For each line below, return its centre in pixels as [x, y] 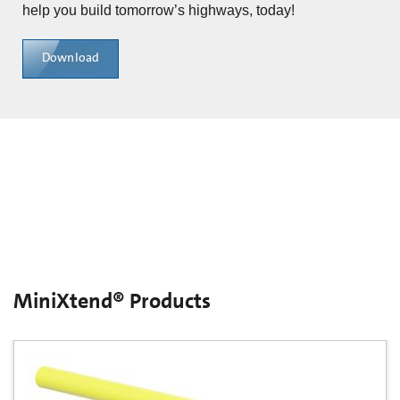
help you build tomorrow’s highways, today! [158, 10]
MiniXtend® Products [112, 300]
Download [71, 58]
